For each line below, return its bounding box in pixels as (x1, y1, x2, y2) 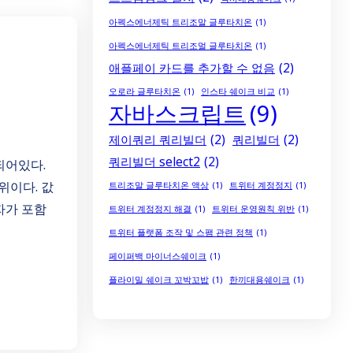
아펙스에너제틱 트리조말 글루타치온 (109, 16, 252, 28)
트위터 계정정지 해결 (109, 203, 191, 214)
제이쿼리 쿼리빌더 (109, 130, 206, 148)
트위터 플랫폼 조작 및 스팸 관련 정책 (109, 226, 253, 238)
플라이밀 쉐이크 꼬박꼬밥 (109, 273, 209, 285)
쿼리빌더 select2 (109, 152, 200, 170)
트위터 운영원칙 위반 (212, 203, 295, 214)
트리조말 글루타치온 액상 (109, 179, 209, 191)
